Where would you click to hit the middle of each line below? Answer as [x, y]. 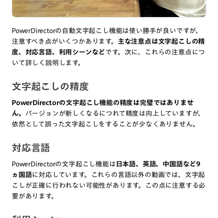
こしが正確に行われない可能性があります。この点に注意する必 [109, 186]
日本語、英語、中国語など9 [158, 164]
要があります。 [35, 196]
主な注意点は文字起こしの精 [161, 42]
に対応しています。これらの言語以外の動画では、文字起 [118, 175]
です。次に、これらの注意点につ [155, 52]
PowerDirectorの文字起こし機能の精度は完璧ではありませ [103, 103]
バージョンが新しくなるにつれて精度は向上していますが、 [115, 114]
